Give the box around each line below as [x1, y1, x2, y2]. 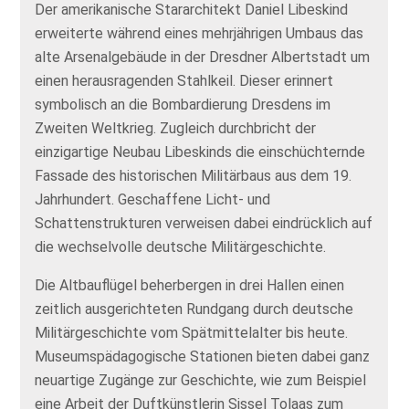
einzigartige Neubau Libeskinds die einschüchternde [35, 143, 366, 161]
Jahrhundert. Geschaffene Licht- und [35, 191, 271, 208]
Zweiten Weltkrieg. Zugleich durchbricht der [35, 120, 317, 137]
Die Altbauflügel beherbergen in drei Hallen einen [35, 277, 345, 294]
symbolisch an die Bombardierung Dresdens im [35, 96, 331, 113]
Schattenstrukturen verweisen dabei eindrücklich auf [35, 215, 373, 232]
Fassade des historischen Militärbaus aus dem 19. [35, 167, 352, 184]
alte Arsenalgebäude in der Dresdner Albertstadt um [35, 48, 371, 66]
